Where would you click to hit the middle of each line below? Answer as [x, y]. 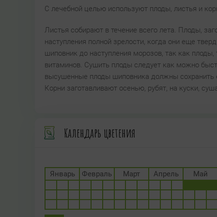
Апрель [166, 174]
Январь [62, 174]
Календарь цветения [100, 132]
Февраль [97, 174]
